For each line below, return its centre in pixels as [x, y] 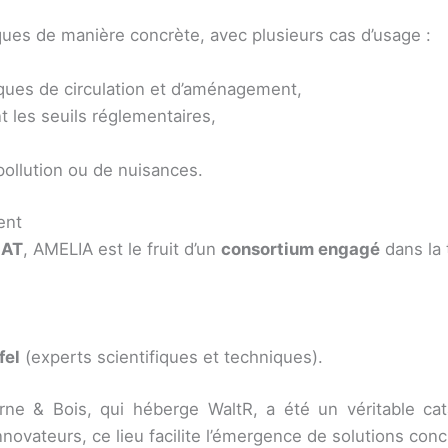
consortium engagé [300, 249]
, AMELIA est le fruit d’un [122, 249]
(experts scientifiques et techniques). [171, 357]
